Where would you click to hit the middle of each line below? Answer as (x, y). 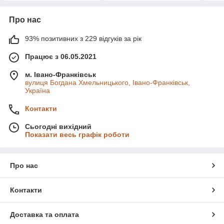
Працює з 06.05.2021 (61, 56)
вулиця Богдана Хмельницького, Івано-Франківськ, (107, 82)
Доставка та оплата (44, 214)
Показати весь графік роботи (77, 134)
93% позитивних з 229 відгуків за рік (83, 38)
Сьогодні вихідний (58, 126)
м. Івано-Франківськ (60, 74)
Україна (37, 90)
